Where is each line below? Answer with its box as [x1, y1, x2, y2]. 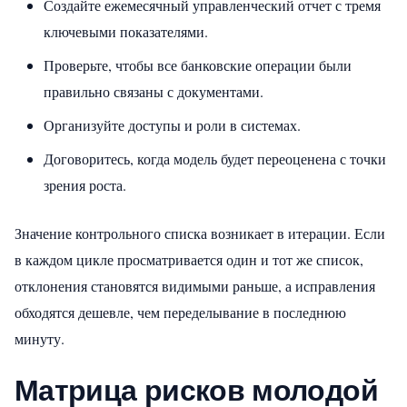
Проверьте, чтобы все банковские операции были [44, 55, 352, 74]
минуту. [15, 328, 65, 348]
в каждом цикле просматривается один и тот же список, [15, 249, 363, 269]
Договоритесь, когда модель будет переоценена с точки [44, 148, 386, 168]
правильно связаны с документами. [44, 81, 263, 101]
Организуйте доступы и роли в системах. [44, 114, 301, 134]
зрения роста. [44, 174, 126, 194]
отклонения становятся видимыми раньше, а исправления [15, 275, 375, 295]
